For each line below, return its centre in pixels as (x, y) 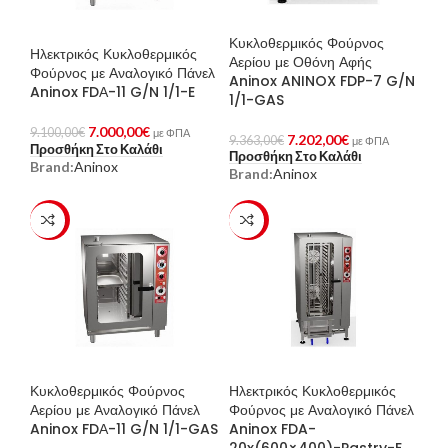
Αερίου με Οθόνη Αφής (300, 61)
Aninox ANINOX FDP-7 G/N (322, 80)
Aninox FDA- (272, 428)
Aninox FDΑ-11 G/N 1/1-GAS (124, 428)
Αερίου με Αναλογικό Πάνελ (115, 409)
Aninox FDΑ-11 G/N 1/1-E (112, 92)
